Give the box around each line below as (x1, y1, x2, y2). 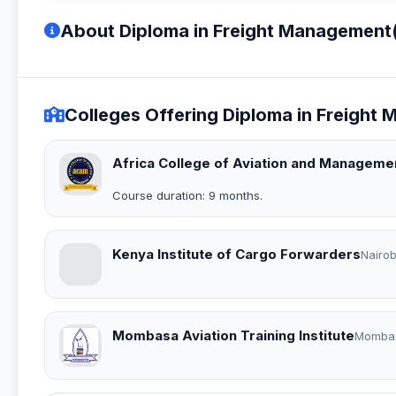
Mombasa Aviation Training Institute (112, 327, 354, 345)
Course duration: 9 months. (112, 187, 263, 202)
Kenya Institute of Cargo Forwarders (112, 246, 361, 263)
